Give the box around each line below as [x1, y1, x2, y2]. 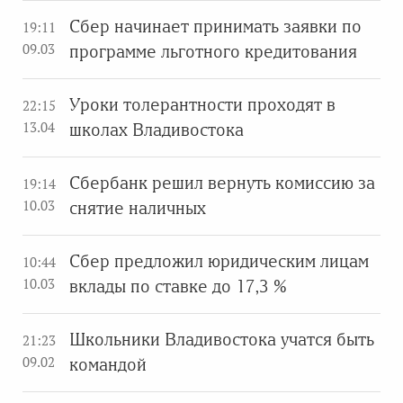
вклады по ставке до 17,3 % [69, 277, 287, 296]
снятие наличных [69, 199, 206, 218]
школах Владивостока [69, 121, 244, 139]
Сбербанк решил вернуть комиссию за [69, 174, 375, 193]
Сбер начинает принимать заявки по [69, 17, 362, 36]
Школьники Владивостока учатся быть [69, 330, 374, 349]
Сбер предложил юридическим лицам [69, 252, 369, 271]
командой [69, 355, 147, 374]
